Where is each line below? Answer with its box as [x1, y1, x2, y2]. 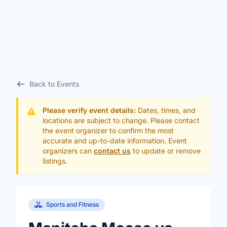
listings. [43, 157, 67, 165]
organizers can [43, 146, 94, 155]
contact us [94, 146, 131, 155]
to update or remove [131, 146, 201, 155]
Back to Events [29, 80, 79, 88]
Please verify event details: [43, 106, 136, 115]
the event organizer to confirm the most [43, 126, 174, 135]
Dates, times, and [136, 106, 196, 115]
